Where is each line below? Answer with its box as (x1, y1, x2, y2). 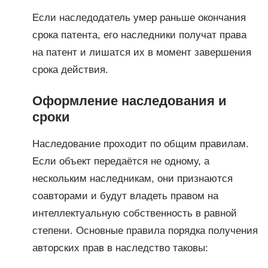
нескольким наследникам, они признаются (32, 172, 233, 184)
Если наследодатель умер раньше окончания (32, 11, 246, 23)
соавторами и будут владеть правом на (32, 190, 218, 202)
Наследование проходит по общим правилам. (32, 138, 249, 150)
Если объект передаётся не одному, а (32, 155, 209, 167)
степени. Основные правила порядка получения (32, 224, 258, 236)
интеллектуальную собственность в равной (32, 207, 237, 219)
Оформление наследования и (32, 93, 227, 108)
